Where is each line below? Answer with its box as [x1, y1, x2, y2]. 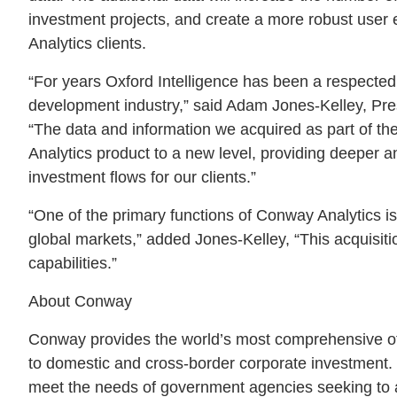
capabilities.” [28, 253, 118, 272]
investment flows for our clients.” [28, 167, 257, 186]
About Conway [28, 292, 133, 310]
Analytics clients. [28, 34, 147, 52]
